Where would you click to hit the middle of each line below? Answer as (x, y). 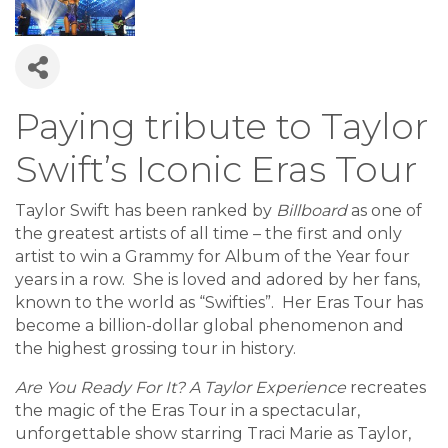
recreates (386, 388)
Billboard (311, 211)
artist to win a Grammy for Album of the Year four (212, 257)
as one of (384, 211)
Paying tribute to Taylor (221, 126)
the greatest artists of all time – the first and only (208, 234)
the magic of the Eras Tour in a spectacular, (187, 411)
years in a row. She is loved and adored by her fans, (217, 280)
